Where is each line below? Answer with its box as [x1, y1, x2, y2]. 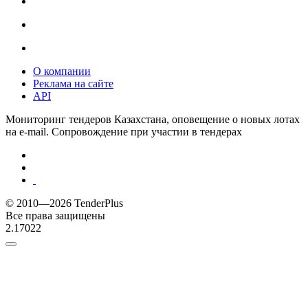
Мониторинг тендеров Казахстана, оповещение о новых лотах [5, 113, 300, 125]
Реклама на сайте [33, 77, 113, 89]
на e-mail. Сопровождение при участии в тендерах [5, 125, 242, 137]
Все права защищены [5, 209, 105, 221]
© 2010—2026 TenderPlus [5, 197, 123, 209]
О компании [33, 65, 91, 77]
